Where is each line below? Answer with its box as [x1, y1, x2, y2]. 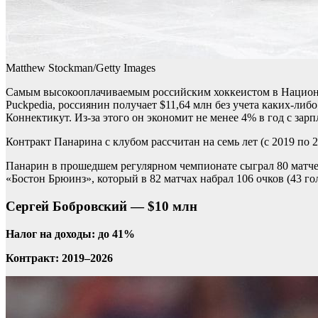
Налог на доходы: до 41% [6, 227, 135, 240]
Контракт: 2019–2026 [6, 251, 113, 264]
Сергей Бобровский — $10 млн [6, 199, 197, 214]
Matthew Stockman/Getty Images [6, 62, 155, 75]
